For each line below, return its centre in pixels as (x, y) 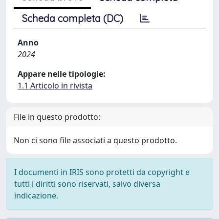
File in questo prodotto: (57, 117)
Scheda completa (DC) (73, 18)
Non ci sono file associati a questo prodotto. (95, 140)
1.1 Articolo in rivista (55, 86)
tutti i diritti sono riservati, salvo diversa (87, 184)
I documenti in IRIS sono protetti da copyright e (102, 172)
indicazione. (36, 196)
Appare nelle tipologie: (62, 74)
